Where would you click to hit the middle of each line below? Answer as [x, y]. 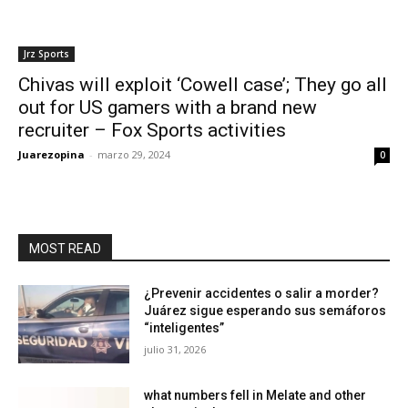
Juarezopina [51, 154]
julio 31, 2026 [175, 349]
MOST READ [65, 249]
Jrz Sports [46, 54]
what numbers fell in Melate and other [255, 395]
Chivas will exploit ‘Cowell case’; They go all [203, 85]
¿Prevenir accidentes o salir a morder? [262, 293]
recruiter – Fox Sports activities [152, 130]
